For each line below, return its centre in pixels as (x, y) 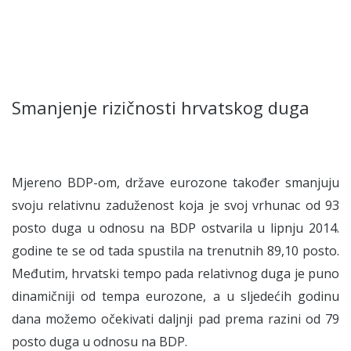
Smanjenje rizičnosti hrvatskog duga (161, 107)
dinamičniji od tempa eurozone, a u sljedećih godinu (175, 296)
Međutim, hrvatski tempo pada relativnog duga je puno (175, 273)
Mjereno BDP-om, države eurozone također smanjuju (175, 183)
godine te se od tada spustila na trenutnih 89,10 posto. (175, 251)
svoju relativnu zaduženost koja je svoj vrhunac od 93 (175, 205)
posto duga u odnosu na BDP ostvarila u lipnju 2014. (175, 228)
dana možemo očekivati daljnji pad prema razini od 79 (175, 319)
